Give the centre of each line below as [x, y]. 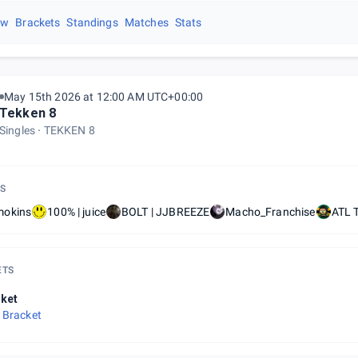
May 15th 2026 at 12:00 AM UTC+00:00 [104, 97]
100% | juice [77, 212]
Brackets [38, 22]
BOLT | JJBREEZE [166, 212]
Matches [146, 22]
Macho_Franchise [270, 212]
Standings [92, 22]
